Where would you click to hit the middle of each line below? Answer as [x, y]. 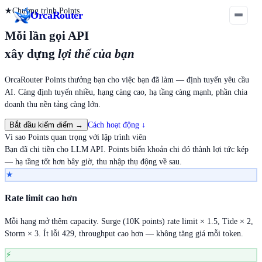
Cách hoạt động [113, 125]
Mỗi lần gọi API [47, 36]
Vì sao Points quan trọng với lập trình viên [75, 137]
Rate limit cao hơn [41, 198]
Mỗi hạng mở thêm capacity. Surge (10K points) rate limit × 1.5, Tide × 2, [129, 221]
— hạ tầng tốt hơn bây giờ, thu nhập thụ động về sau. [93, 161]
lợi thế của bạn [96, 54]
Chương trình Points [46, 11]
